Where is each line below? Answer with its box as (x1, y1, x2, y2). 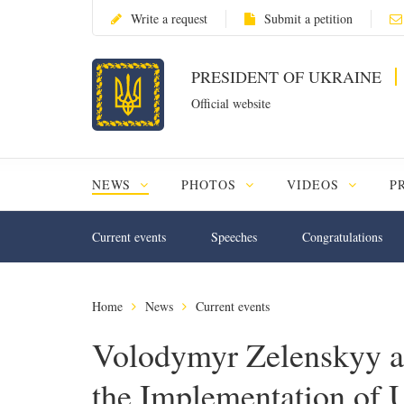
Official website (191, 95, 271, 112)
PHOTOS (180, 176, 241, 193)
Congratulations (302, 228, 382, 245)
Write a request (131, 10, 207, 27)
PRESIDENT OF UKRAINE (191, 66, 386, 87)
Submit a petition (264, 10, 353, 27)
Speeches (211, 228, 257, 245)
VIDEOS (286, 176, 344, 193)
